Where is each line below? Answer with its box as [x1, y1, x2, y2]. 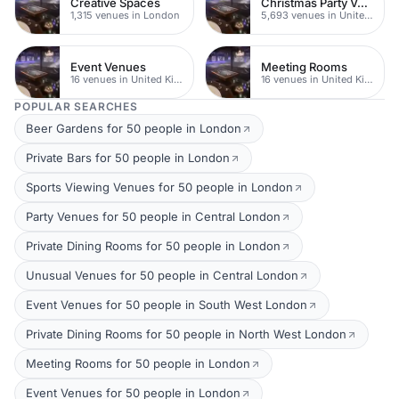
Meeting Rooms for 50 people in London [26, 356, 250, 370]
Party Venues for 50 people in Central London [26, 209, 281, 224]
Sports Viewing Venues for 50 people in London [26, 180, 293, 194]
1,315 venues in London [70, 8, 180, 21]
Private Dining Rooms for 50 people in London [26, 239, 281, 253]
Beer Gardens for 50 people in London [26, 121, 241, 135]
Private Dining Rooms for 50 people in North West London [26, 327, 346, 341]
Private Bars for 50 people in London [26, 151, 230, 165]
